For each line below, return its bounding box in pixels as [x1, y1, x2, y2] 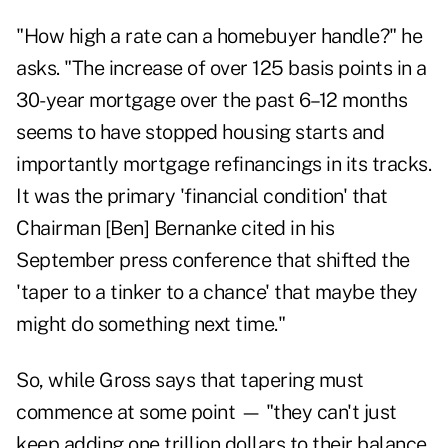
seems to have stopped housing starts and [16, 120, 384, 145]
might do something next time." [16, 312, 290, 337]
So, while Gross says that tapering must [16, 368, 364, 393]
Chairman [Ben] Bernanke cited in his [16, 216, 334, 241]
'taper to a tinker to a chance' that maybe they [16, 280, 418, 305]
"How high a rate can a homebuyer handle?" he [16, 24, 422, 49]
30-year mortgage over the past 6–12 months [16, 88, 407, 113]
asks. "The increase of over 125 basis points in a [16, 56, 427, 81]
